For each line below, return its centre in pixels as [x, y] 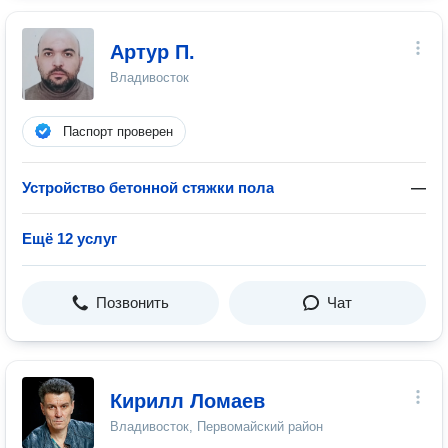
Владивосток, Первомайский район [216, 426]
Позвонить [132, 302]
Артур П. [152, 52]
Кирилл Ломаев [187, 401]
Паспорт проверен [118, 131]
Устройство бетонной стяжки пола [148, 187]
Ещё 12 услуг [69, 238]
